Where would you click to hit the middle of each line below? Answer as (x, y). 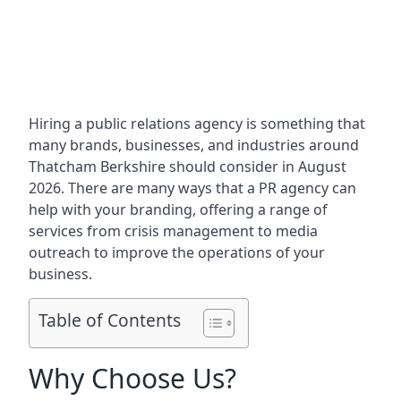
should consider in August (258, 166)
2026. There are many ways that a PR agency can (192, 188)
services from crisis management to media (173, 231)
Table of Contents (110, 320)
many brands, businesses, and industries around (194, 145)
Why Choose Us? (132, 378)
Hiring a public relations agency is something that (197, 124)
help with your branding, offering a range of (178, 209)
